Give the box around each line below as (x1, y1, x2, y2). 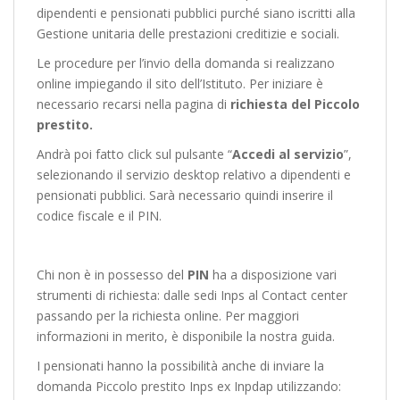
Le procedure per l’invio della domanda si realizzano (37, 54, 335, 71)
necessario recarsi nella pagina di (37, 96, 230, 112)
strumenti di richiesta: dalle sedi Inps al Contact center (37, 287, 347, 304)
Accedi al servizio (232, 146, 344, 162)
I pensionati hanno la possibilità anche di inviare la (37, 357, 324, 374)
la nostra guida (246, 328, 332, 345)
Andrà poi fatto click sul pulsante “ (37, 146, 232, 162)
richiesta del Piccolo (230, 96, 360, 112)
